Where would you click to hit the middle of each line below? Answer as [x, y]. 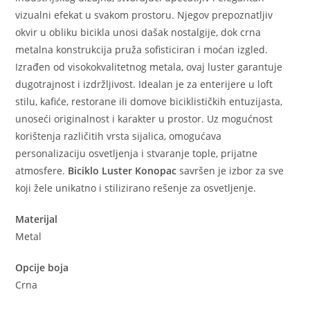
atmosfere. [42, 170]
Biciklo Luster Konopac [122, 170]
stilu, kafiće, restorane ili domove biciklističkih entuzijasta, [149, 101]
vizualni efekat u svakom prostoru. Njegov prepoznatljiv [144, 15]
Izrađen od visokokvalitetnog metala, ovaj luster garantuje [149, 66]
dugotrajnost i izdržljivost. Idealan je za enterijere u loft [144, 84]
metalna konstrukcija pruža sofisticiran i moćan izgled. [142, 49]
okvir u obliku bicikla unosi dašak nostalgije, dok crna [138, 32]
